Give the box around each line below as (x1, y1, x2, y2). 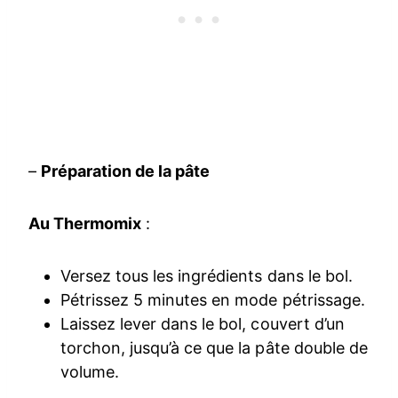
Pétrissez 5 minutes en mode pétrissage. (60, 291, 365, 310)
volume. (60, 362, 120, 382)
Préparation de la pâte (41, 162, 211, 181)
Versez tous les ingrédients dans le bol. (60, 267, 353, 286)
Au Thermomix (28, 214, 142, 234)
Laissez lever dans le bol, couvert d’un (60, 314, 345, 334)
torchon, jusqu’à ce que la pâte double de (60, 338, 368, 358)
